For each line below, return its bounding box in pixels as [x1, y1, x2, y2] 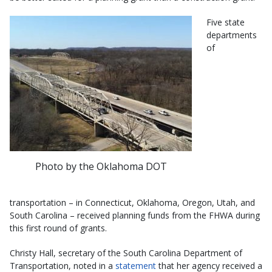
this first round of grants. [10, 222, 107, 234]
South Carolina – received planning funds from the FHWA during [10, 209, 260, 222]
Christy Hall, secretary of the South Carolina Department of [10, 247, 242, 259]
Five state [206, 16, 245, 29]
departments [206, 29, 257, 41]
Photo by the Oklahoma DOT [35, 160, 167, 174]
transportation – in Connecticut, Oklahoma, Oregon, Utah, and [10, 197, 255, 209]
